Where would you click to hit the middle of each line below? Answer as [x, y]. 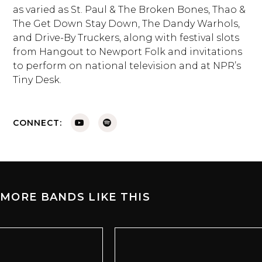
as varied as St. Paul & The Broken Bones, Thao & [130, 10]
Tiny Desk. [37, 80]
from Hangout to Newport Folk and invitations [128, 52]
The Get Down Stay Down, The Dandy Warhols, [127, 24]
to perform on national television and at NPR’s [127, 66]
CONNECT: [37, 123]
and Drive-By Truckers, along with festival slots [126, 38]
